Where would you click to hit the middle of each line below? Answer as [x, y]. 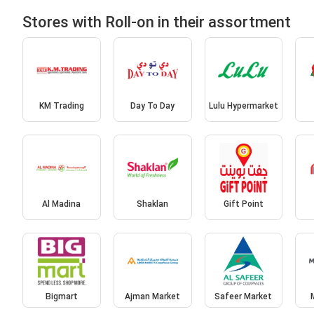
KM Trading [61, 106]
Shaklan [153, 204]
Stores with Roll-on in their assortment [157, 22]
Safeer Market [244, 297]
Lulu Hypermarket [243, 106]
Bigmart [61, 297]
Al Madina [62, 204]
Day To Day [153, 106]
